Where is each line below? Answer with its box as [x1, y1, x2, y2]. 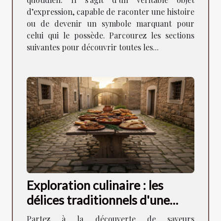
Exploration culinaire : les [27, 178, 163, 193]
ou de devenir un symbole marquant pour [27, 18, 194, 29]
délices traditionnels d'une [27, 192, 170, 208]
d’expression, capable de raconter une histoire [27, 6, 194, 17]
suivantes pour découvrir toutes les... [27, 42, 159, 53]
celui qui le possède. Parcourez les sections [27, 30, 194, 41]
